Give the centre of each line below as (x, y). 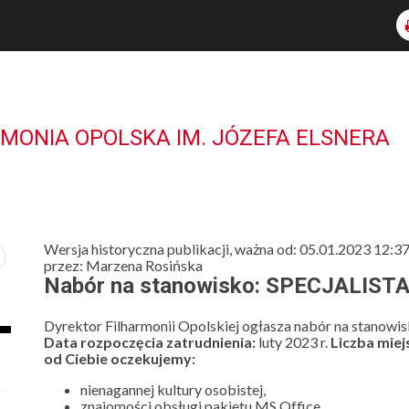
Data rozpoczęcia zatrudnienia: (150, 342)
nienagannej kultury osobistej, (173, 389)
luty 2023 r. (293, 342)
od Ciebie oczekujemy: (120, 358)
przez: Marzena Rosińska (123, 265)
